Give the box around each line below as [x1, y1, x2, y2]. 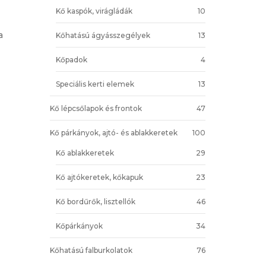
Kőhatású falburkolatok [49, 245, 132, 255]
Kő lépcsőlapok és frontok [49, 103, 142, 113]
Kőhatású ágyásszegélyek [55, 30, 150, 40]
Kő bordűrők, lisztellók [55, 197, 135, 206]
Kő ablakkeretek [55, 148, 114, 157]
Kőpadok [55, 55, 87, 64]
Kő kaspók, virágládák [55, 6, 132, 15]
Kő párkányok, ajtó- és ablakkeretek [49, 128, 178, 137]
